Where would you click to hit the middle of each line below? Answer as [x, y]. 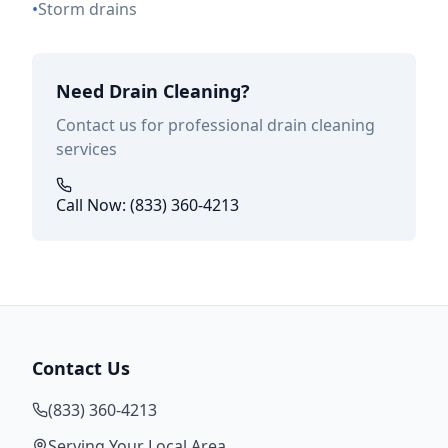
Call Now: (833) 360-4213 [147, 205]
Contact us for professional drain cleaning [215, 125]
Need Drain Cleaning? [153, 91]
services [86, 149]
